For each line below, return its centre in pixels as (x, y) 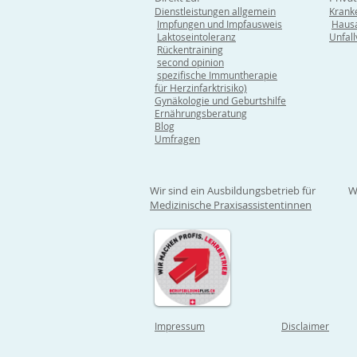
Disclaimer (305, 326)
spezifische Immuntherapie (217, 75)
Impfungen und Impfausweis (220, 24)
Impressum (180, 326)
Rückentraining (190, 50)
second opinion (190, 63)
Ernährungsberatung (201, 114)
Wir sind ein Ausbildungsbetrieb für (233, 191)
